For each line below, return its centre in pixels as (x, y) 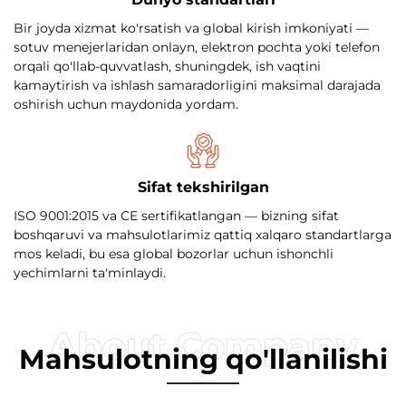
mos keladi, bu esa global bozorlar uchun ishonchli (174, 253)
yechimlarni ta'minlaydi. (90, 272)
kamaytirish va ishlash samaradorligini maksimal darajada (197, 85)
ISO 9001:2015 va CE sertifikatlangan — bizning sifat (176, 215)
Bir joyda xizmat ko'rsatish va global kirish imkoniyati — (191, 28)
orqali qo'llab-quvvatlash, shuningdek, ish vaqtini (167, 66)
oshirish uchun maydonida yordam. (126, 104)
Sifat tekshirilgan (203, 187)
